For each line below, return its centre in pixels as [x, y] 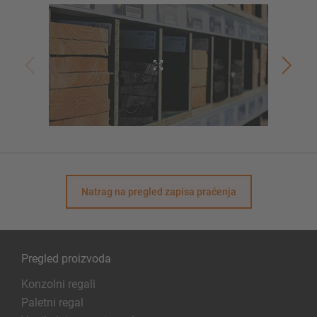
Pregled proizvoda [66, 258]
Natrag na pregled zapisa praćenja [158, 191]
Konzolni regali [58, 284]
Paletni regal [52, 302]
